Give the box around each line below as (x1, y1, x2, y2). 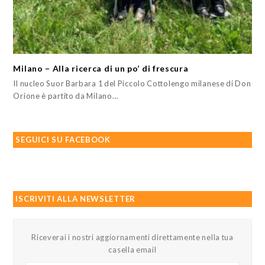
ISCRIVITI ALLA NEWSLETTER (15, 194, 135, 203)
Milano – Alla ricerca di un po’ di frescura (13, 63, 189, 73)
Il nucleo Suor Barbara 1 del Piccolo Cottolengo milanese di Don (13, 79, 251, 88)
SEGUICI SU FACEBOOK (15, 135, 111, 144)
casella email (108, 245, 157, 254)
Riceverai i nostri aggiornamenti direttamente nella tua (31, 232, 234, 242)
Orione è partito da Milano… (13, 91, 118, 101)
